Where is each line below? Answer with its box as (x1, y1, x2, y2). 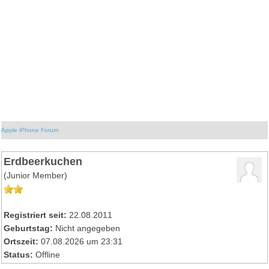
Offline (35, 250, 61, 259)
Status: (4, 250, 34, 259)
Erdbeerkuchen (4, 154, 83, 168)
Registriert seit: (4, 210, 67, 220)
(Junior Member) (4, 171, 68, 180)
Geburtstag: (4, 223, 53, 233)
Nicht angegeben (53, 223, 123, 233)
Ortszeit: (4, 237, 39, 246)
